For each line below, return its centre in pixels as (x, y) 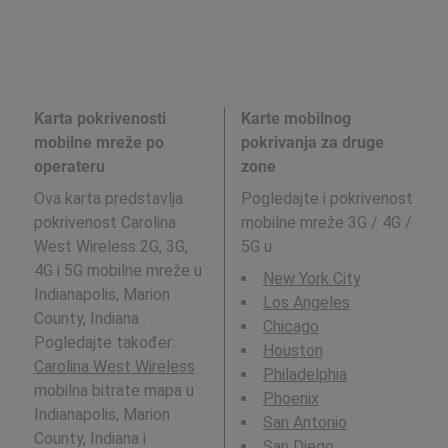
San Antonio (304, 422)
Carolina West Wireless (114, 366)
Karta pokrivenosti (99, 118)
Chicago (290, 326)
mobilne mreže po (98, 142)
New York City (311, 278)
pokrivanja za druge (312, 142)
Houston (292, 350)
